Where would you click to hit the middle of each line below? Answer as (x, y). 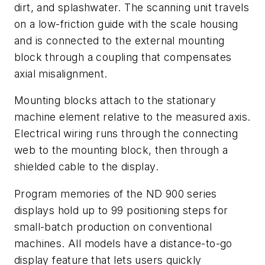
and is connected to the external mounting (119, 40)
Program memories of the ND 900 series (116, 193)
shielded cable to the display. (86, 167)
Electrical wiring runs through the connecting (126, 134)
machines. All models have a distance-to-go (123, 243)
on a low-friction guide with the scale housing (126, 24)
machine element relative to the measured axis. (132, 117)
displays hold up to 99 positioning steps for (121, 210)
